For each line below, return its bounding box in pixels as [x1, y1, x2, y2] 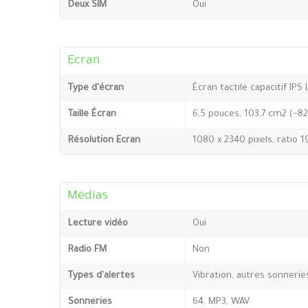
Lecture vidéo [68, 218, 128, 229]
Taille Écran [68, 109, 116, 120]
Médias [67, 189, 108, 203]
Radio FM [68, 244, 107, 255]
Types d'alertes [68, 270, 135, 281]
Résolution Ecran [68, 135, 140, 146]
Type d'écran [68, 82, 124, 93]
